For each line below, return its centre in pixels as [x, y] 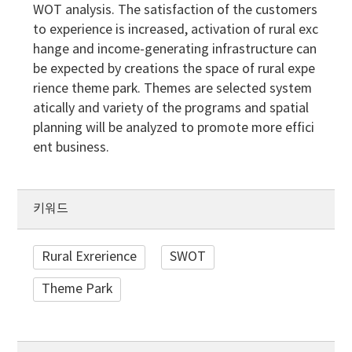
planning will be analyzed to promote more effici [174, 128]
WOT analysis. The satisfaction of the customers [176, 11]
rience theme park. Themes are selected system [173, 89]
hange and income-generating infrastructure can [175, 50]
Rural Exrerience [90, 257]
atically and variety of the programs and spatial [171, 109]
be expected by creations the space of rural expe [174, 70]
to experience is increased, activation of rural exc [176, 30]
